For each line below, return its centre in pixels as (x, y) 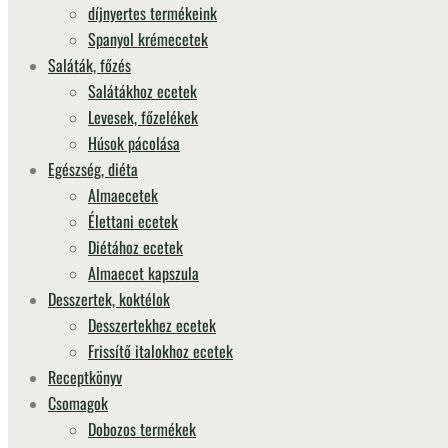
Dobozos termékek (142, 429)
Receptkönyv (85, 377)
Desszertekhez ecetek (152, 325)
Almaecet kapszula (143, 273)
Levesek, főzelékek (143, 117)
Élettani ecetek (133, 221)
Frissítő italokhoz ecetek (160, 351)
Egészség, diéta (93, 169)
